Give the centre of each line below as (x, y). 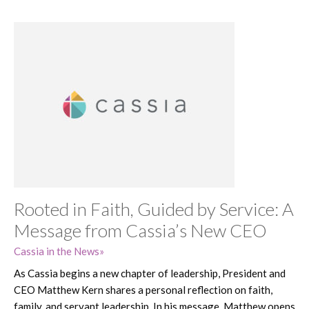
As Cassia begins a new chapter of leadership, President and (150, 273)
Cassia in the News (57, 251)
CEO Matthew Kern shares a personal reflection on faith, (143, 289)
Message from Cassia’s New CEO (140, 230)
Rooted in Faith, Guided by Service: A (154, 209)
